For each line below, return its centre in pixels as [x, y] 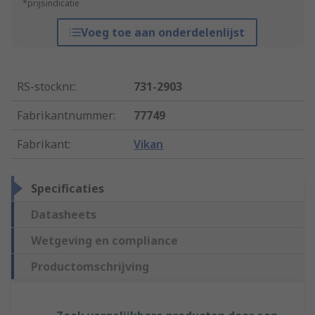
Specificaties [67, 189]
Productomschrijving [90, 267]
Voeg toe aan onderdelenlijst [163, 33]
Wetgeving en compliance [104, 241]
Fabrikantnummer [65, 116]
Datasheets [64, 215]
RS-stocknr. [45, 87]
